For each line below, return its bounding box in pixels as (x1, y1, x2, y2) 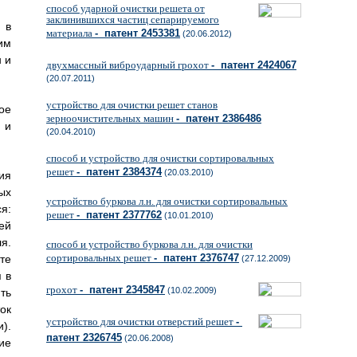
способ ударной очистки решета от (46, 2, 205, 14)
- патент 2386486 (176, 112, 261, 124)
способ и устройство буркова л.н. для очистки (46, 238, 253, 250)
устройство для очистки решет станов (46, 99, 218, 111)
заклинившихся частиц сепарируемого (46, 14, 219, 25)
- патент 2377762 (76, 209, 162, 221)
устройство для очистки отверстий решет (46, 316, 236, 328)
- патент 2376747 (154, 252, 239, 264)
